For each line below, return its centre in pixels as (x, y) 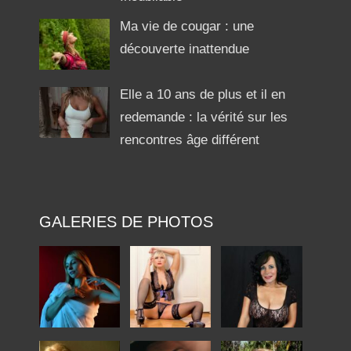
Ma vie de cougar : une (187, 26)
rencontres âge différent (190, 139)
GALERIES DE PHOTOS (126, 222)
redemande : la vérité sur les (204, 117)
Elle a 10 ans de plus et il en (203, 94)
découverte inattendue (185, 49)
